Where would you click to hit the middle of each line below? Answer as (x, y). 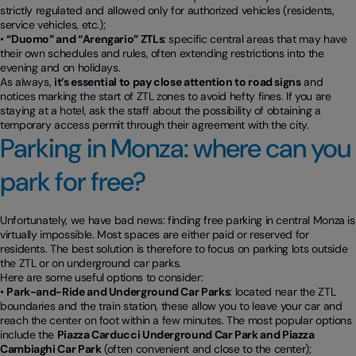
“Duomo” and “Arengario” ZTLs (85, 39)
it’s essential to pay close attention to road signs (178, 82)
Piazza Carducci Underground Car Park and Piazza (186, 335)
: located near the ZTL (283, 292)
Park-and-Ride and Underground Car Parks (118, 292)
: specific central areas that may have (255, 39)
